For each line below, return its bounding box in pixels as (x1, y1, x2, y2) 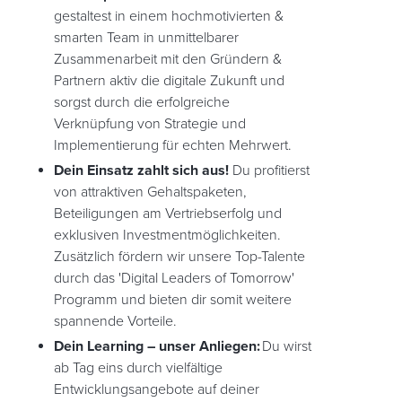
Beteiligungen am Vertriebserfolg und (54, 205, 282, 223)
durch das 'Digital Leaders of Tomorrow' (54, 269, 294, 287)
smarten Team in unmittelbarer (54, 29, 239, 47)
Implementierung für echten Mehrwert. (54, 136, 292, 154)
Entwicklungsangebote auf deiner (54, 380, 259, 398)
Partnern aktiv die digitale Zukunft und (54, 72, 284, 90)
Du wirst (260, 337, 311, 355)
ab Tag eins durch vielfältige (54, 359, 223, 377)
